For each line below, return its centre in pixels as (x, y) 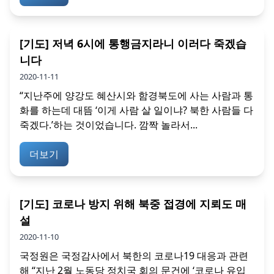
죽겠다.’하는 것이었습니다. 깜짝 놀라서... (109, 125)
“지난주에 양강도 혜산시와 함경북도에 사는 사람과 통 (136, 96)
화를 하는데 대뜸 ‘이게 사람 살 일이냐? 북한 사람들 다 (136, 110)
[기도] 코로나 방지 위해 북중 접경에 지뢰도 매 (133, 204)
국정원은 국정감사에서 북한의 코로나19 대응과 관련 (134, 256)
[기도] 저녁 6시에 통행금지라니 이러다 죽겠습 (133, 44)
